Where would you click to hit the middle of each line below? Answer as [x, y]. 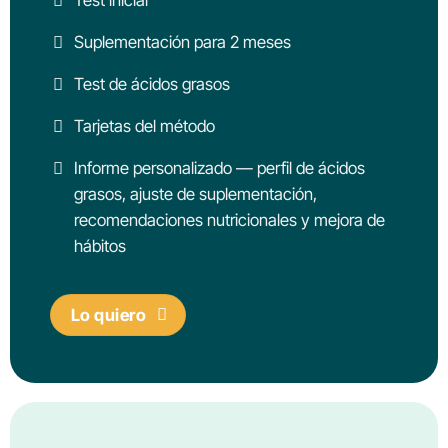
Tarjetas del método [145, 125]
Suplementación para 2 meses [183, 41]
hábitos [100, 245]
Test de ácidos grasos [152, 83]
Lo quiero [108, 315]
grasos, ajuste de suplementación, [196, 193]
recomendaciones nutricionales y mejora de [230, 219]
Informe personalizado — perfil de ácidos [220, 167]
